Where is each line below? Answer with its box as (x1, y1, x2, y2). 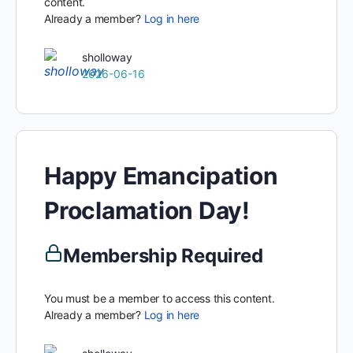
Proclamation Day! (44, 196, 250, 225)
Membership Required (63, 244, 263, 267)
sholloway (82, 50, 132, 64)
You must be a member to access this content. (44, 292, 275, 305)
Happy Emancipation (44, 162, 278, 190)
